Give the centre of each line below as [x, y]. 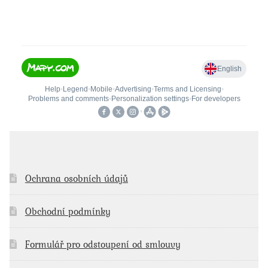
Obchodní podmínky [68, 211]
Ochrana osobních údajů [76, 178]
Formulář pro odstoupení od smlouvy [103, 244]
